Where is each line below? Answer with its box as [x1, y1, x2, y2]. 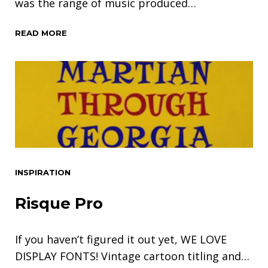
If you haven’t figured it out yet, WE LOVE [15, 232, 227, 247]
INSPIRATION [15, 167, 71, 178]
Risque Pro [15, 194, 103, 214]
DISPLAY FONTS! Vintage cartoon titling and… [15, 249, 249, 264]
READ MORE [15, 28, 67, 38]
